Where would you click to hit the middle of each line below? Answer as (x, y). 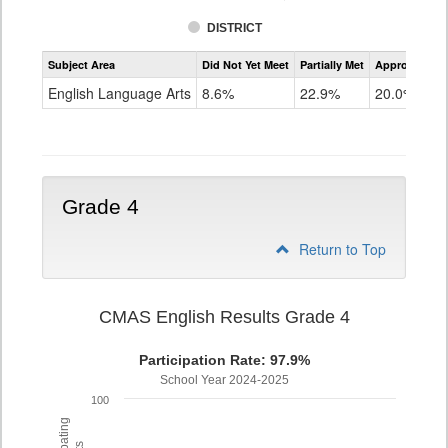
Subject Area (81, 64)
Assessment (377, 50)
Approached (407, 64)
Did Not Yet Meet (245, 64)
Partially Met (332, 64)
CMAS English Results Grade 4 (224, 317)
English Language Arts (119, 93)
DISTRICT (235, 28)
